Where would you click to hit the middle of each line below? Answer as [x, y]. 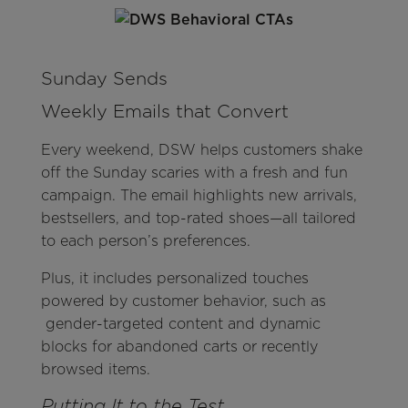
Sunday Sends [104, 78]
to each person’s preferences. [145, 240]
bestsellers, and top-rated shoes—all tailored [198, 218]
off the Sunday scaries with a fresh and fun [194, 172]
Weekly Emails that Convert [164, 111]
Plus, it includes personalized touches [174, 278]
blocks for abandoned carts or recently [179, 346]
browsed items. [95, 369]
